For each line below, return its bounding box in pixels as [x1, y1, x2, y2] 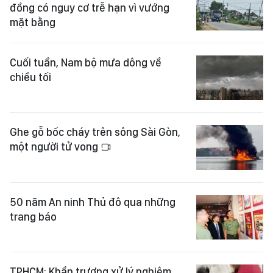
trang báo [10, 210, 57, 223]
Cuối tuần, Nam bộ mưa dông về [10, 55, 161, 69]
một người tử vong [10, 140, 101, 154]
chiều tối [10, 70, 51, 83]
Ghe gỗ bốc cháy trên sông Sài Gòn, [10, 126, 180, 139]
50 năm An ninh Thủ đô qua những [10, 195, 175, 208]
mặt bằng [10, 15, 55, 29]
